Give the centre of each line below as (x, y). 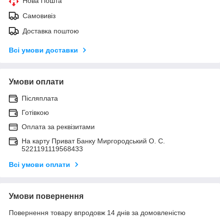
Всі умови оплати (40, 164)
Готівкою (35, 112)
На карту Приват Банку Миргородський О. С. (93, 141)
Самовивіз (39, 15)
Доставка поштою (51, 31)
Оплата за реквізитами (58, 126)
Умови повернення (46, 196)
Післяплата (40, 98)
